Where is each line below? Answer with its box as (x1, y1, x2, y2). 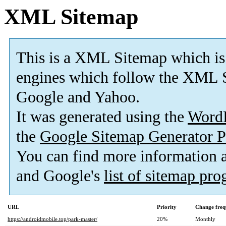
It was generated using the (16, 108, 188, 126)
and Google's (16, 167, 104, 185)
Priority (157, 204, 177, 210)
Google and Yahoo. (16, 88, 140, 106)
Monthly (195, 216, 215, 222)
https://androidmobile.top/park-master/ (8, 216, 97, 222)
